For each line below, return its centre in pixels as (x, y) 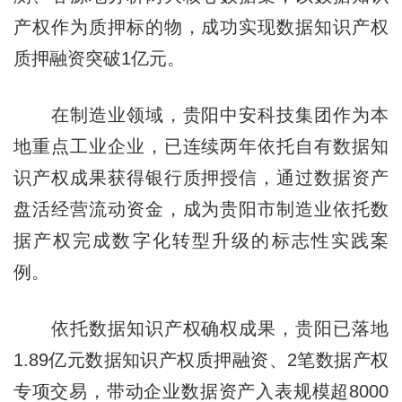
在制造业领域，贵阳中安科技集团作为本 (201, 114)
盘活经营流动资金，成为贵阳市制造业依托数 (201, 209)
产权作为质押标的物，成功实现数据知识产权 (201, 26)
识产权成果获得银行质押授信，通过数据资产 (201, 177)
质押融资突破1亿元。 (99, 58)
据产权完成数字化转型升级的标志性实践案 (201, 240)
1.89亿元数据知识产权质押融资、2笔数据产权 (201, 359)
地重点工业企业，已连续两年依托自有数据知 (201, 146)
